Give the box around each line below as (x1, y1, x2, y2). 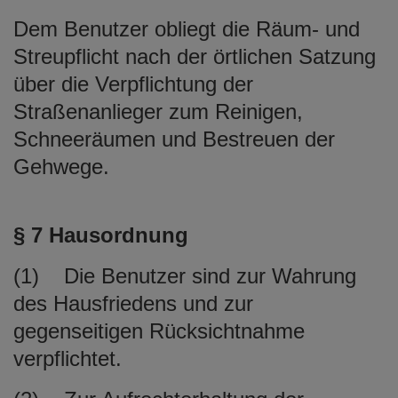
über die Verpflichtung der (13, 71, 253, 96)
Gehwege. (13, 154, 109, 179)
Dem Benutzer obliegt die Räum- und (13, 16, 360, 41)
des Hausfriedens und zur (13, 291, 253, 315)
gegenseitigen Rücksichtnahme (13, 318, 305, 343)
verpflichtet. (13, 346, 122, 370)
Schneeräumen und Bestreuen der (13, 126, 335, 151)
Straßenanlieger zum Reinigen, (13, 99, 303, 123)
